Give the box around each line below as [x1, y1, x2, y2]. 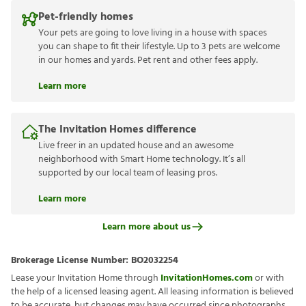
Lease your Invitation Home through [11, 270, 161, 287]
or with [253, 270, 284, 287]
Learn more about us [102, 219, 191, 235]
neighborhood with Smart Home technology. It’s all [38, 152, 245, 168]
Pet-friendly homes [38, 8, 133, 27]
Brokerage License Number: [11, 253, 131, 269]
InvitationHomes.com [161, 270, 253, 287]
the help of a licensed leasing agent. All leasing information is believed [11, 284, 294, 301]
